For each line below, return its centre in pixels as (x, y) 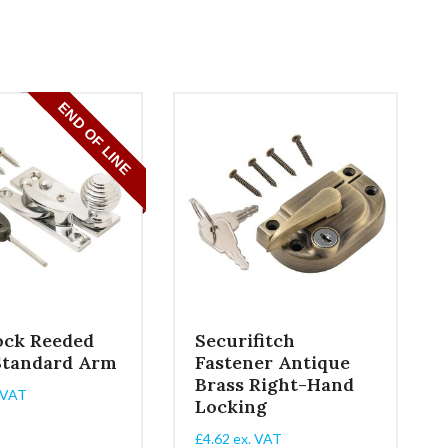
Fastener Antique (273, 362)
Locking (231, 406)
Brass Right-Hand (275, 384)
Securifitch (245, 340)
